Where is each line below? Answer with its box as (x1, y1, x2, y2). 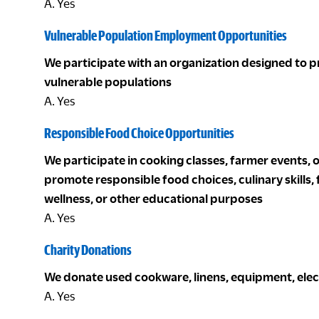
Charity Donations (44, 241, 132, 258)
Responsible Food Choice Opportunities (44, 125, 234, 141)
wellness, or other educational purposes (44, 192, 263, 205)
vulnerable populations (44, 75, 172, 88)
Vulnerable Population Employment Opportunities (44, 27, 287, 43)
